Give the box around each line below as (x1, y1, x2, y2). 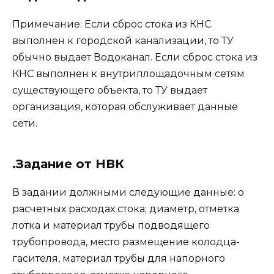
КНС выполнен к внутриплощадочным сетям (12, 67, 245, 80)
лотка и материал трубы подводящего (12, 219, 210, 231)
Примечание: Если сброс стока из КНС (12, 18, 211, 30)
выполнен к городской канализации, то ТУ (12, 34, 234, 46)
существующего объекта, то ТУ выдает (12, 84, 207, 96)
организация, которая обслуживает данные (12, 100, 238, 113)
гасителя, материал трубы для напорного (12, 252, 225, 264)
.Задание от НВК (12, 156, 124, 171)
